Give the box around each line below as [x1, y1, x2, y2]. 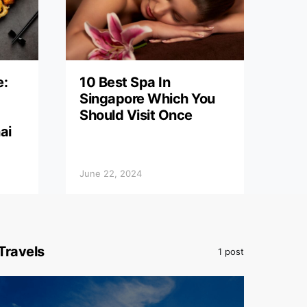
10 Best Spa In [79, 74, 170, 90]
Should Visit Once [79, 107, 193, 123]
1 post [218, 245, 244, 257]
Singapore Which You [79, 90, 215, 107]
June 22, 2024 [79, 168, 142, 179]
